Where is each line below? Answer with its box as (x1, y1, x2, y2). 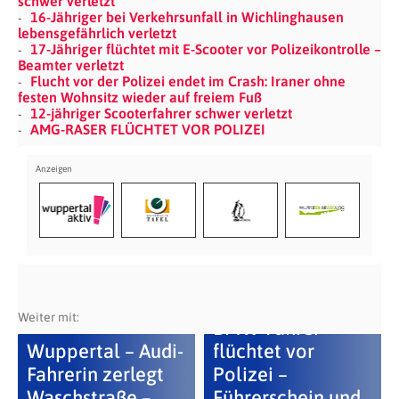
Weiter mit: (18, 310, 79, 324)
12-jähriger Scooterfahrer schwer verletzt (30, 104, 292, 121)
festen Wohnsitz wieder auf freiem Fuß (18, 88, 262, 105)
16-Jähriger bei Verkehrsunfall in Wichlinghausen (30, 8, 344, 25)
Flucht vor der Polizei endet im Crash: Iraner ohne (30, 72, 346, 89)
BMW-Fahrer (212, 316, 321, 339)
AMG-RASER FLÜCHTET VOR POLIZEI (30, 120, 265, 137)
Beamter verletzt (18, 56, 124, 73)
